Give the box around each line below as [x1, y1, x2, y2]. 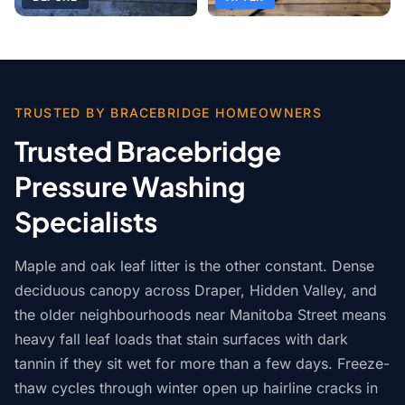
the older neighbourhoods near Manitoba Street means [14, 306, 386, 325]
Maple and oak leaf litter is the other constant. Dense [14, 257, 374, 276]
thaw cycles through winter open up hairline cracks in [14, 379, 378, 398]
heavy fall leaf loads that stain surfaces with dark [14, 330, 348, 349]
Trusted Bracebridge [14, 134, 281, 169]
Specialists [14, 204, 157, 240]
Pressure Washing [14, 169, 246, 204]
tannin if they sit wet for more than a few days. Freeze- [14, 354, 390, 373]
